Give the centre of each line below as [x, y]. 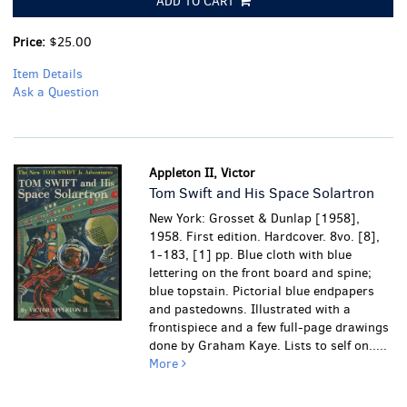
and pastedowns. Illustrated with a [250, 309]
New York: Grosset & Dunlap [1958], [255, 218]
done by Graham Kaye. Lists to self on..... [268, 346]
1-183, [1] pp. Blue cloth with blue [251, 255]
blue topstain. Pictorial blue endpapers [262, 291]
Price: [31, 42]
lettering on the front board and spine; [261, 273]
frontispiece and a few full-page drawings [269, 328]
